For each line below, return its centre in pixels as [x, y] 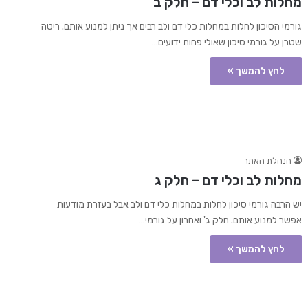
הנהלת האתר [267, 161]
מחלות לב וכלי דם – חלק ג [228, 180]
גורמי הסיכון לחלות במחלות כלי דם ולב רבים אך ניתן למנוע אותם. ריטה [171, 27]
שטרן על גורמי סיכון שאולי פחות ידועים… [227, 43]
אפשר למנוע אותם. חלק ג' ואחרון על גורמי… [220, 221]
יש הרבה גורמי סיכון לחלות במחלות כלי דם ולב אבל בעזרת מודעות [179, 205]
